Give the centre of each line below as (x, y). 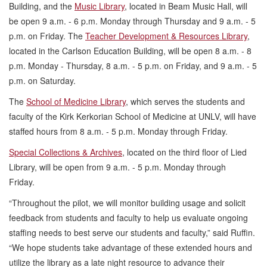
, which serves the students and (185, 101)
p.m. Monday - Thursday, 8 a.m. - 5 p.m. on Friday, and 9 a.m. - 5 (133, 65)
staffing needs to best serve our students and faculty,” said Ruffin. (132, 232)
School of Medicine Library (76, 101)
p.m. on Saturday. (42, 80)
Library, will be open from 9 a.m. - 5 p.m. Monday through (117, 167)
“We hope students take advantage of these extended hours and (131, 247)
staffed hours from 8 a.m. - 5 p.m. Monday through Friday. (119, 131)
